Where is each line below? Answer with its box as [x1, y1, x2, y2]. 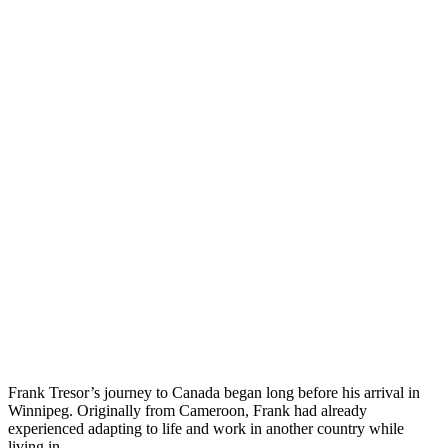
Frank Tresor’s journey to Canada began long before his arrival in [8, 384, 420, 402]
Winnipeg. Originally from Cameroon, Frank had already [8, 402, 367, 420]
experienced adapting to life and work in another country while [8, 420, 404, 438]
